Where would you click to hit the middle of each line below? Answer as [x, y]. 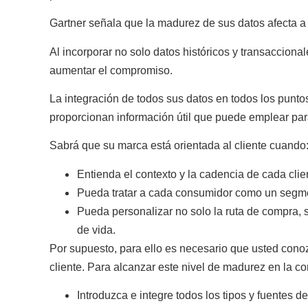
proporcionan [83, 117]
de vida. [96, 230]
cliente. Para [81, 267]
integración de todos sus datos [139, 98]
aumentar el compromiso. [111, 70]
